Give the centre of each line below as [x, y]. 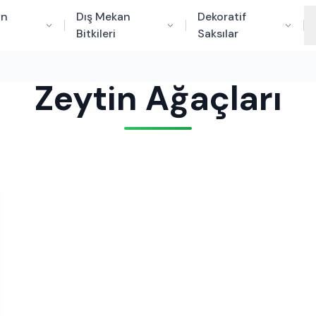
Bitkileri [96, 34]
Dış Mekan [103, 17]
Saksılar [218, 34]
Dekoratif [222, 17]
